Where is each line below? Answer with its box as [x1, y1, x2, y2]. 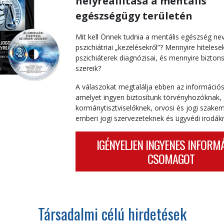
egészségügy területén [75, 8, 192, 22]
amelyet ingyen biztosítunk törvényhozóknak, [75, 92, 221, 102]
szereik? [75, 63, 101, 73]
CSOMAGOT [147, 149, 194, 167]
